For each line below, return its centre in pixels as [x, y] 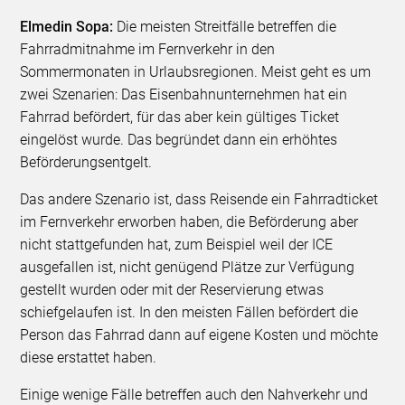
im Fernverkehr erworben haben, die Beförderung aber [189, 222]
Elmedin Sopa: [69, 27]
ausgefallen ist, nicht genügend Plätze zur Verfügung [188, 268]
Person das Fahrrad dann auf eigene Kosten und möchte [199, 335]
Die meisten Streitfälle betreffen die [227, 27]
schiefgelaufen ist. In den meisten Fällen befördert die [189, 313]
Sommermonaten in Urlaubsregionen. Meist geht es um [196, 72]
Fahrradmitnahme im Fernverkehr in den [148, 50]
